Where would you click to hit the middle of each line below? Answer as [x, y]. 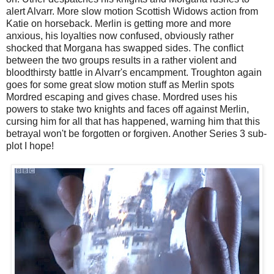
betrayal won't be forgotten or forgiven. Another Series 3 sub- [136, 134]
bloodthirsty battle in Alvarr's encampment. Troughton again [134, 73]
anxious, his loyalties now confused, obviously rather [120, 36]
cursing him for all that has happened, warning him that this [133, 122]
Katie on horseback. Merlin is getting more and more [119, 24]
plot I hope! [30, 146]
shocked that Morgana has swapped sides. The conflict [125, 48]
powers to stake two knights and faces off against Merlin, [128, 109]
